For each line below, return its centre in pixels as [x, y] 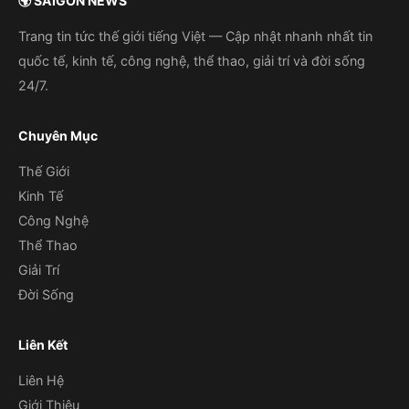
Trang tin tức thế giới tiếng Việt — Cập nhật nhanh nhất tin [195, 36]
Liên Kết [43, 345]
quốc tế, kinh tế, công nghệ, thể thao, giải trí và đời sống [192, 61]
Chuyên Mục [58, 136]
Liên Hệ [41, 380]
